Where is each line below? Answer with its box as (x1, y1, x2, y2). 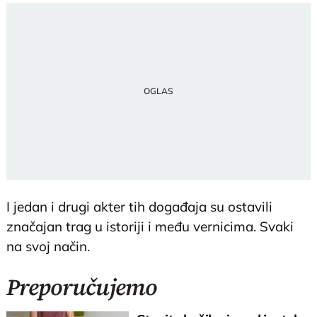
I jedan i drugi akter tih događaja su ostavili (6, 197, 273, 215)
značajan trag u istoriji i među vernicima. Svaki (6, 217, 294, 235)
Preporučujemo (6, 271, 157, 303)
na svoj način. (6, 237, 91, 255)
